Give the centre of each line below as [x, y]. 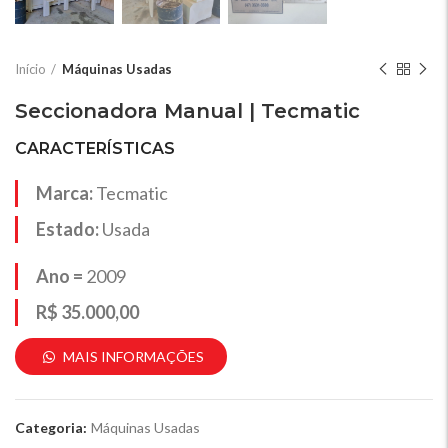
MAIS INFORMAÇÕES [132, 357]
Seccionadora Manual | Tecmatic [187, 111]
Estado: [67, 229]
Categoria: [52, 428]
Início [30, 69]
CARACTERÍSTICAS [95, 149]
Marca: [66, 193]
